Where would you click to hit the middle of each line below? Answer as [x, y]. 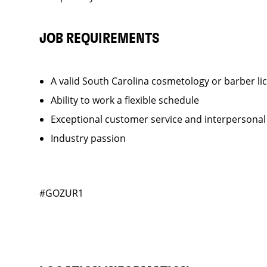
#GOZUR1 [61, 193]
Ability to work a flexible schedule [125, 100]
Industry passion [88, 138]
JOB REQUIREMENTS [99, 39]
